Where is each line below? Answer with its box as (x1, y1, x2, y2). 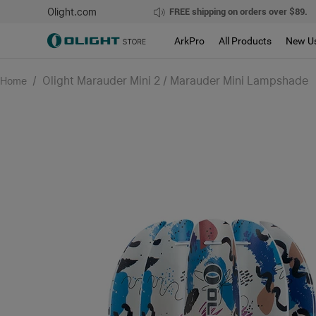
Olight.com (47, 6, 97, 18)
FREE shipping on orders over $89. (169, 6, 308, 17)
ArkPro (174, 35, 205, 47)
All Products (219, 35, 272, 47)
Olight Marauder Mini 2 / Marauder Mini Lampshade (42, 74, 308, 87)
